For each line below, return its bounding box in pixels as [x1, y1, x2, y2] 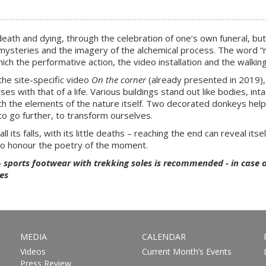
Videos [20, 246, 46, 257]
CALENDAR [141, 231, 186, 242]
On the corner [91, 74, 146, 85]
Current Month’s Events [141, 246, 232, 257]
